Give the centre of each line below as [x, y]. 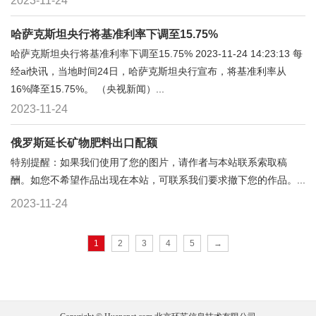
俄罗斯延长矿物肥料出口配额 [84, 143]
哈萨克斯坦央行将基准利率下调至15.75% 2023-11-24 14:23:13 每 [157, 54]
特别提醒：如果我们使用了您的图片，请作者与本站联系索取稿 [149, 162]
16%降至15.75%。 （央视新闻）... [87, 89]
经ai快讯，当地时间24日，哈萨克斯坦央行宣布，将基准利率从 [148, 71]
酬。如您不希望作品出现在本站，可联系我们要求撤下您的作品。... [158, 180]
